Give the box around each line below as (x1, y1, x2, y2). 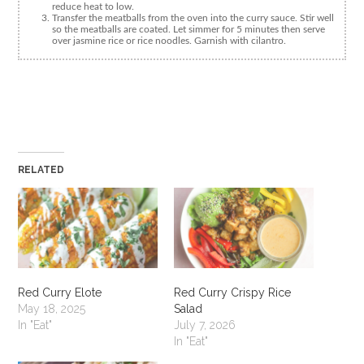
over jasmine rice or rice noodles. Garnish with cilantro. (52, 36, 287, 46)
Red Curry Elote (18, 285, 102, 299)
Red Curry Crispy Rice (174, 285, 291, 299)
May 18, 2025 (18, 301, 86, 315)
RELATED (18, 164, 65, 176)
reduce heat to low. (52, 2, 135, 12)
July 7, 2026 (174, 318, 236, 331)
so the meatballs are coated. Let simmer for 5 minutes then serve (52, 24, 326, 35)
